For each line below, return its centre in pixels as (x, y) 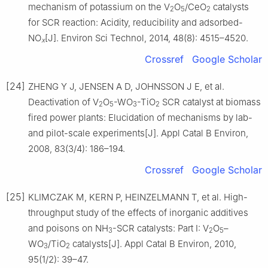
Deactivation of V (63, 102)
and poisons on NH (68, 228)
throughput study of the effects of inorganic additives (138, 212)
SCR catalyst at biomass (210, 102)
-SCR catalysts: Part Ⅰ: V (161, 228)
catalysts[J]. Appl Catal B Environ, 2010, (153, 243)
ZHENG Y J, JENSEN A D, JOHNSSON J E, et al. (126, 86)
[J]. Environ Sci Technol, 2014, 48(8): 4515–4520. (147, 38)
